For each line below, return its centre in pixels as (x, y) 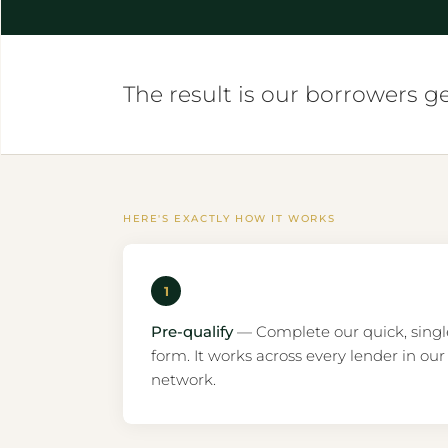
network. (183, 379)
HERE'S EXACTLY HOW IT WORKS (229, 218)
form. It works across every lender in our (298, 355)
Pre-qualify (192, 331)
